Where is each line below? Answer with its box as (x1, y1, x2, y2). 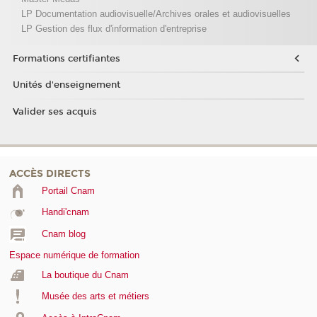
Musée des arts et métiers (41, 291, 149, 302)
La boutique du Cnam (41, 269, 129, 280)
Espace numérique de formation (9, 249, 139, 260)
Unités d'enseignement (12, 79, 120, 91)
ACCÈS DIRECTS (9, 167, 91, 180)
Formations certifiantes (12, 52, 120, 64)
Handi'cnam (41, 207, 89, 218)
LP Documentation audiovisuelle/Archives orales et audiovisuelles (21, 8, 291, 19)
